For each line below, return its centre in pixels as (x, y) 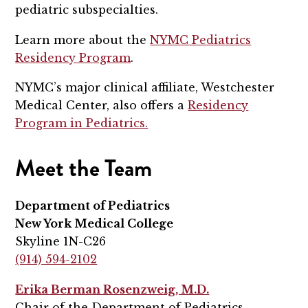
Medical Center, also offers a (102, 106)
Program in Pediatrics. (82, 123)
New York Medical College (95, 224)
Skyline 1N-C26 (61, 242)
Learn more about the (83, 40)
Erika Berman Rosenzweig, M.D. (112, 290)
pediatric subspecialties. (87, 9)
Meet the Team (84, 169)
